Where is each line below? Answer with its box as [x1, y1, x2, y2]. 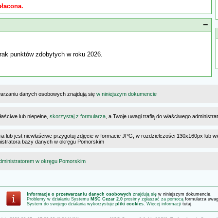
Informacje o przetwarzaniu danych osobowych [27, 192, 131, 197]
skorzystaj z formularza [50, 113, 106, 119]
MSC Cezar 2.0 [91, 197, 123, 201]
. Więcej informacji [144, 201, 182, 206]
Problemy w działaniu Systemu [27, 197, 91, 201]
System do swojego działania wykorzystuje [27, 201, 115, 206]
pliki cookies [115, 201, 144, 206]
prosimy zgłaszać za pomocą [123, 197, 185, 201]
